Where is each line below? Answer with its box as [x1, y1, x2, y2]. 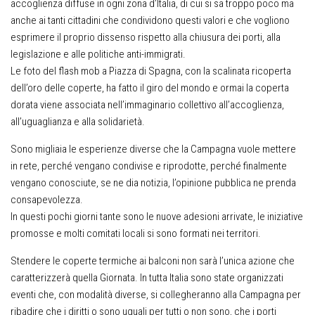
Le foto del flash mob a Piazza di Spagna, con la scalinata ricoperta [11, 65, 291, 77]
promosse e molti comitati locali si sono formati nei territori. [11, 227, 261, 240]
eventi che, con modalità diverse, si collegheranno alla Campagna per [11, 288, 301, 301]
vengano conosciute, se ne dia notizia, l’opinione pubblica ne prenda [11, 176, 296, 189]
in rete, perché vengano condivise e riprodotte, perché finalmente [11, 160, 287, 172]
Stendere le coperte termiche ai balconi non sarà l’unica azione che [11, 255, 295, 267]
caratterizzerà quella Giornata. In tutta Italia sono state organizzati [11, 271, 283, 284]
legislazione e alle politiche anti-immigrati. [11, 48, 186, 60]
